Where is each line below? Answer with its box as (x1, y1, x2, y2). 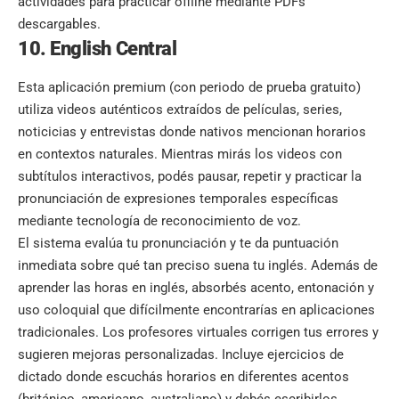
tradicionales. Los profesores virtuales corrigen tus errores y (18, 323, 379, 340)
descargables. (18, 16, 101, 33)
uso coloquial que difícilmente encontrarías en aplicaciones (18, 301, 375, 318)
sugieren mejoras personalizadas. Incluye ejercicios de (18, 346, 344, 362)
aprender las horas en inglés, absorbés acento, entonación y (18, 279, 374, 296)
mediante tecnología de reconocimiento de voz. (18, 212, 301, 229)
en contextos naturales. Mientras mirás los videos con (18, 145, 342, 162)
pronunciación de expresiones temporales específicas (18, 190, 338, 207)
